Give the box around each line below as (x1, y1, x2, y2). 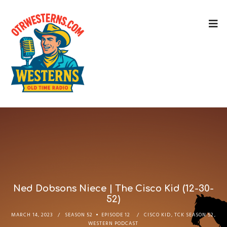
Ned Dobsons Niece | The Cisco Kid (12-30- (13, 183, 214, 194)
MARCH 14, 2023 (11, 211, 53, 219)
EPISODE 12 (101, 211, 130, 219)
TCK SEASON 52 (174, 211, 214, 219)
